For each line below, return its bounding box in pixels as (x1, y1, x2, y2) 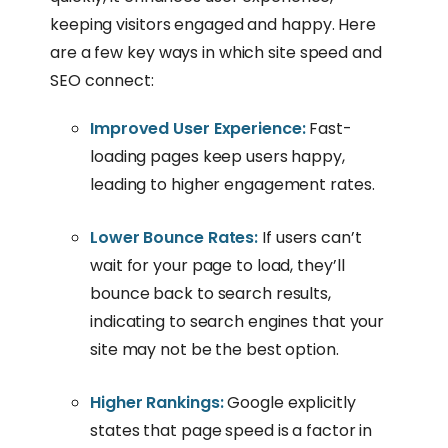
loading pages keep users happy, (90, 145, 345, 169)
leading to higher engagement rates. (90, 173, 375, 197)
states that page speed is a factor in (90, 419, 373, 443)
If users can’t (258, 226, 362, 250)
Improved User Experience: (90, 117, 306, 141)
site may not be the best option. (90, 338, 339, 362)
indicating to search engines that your (90, 310, 385, 334)
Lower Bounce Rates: (90, 226, 259, 250)
